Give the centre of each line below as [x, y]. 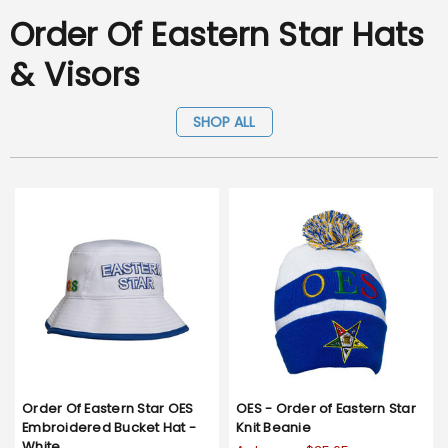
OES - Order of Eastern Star [326, 409]
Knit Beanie [273, 428]
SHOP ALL [224, 122]
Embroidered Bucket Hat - [109, 428]
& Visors [75, 75]
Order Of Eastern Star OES [108, 409]
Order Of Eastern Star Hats [217, 35]
